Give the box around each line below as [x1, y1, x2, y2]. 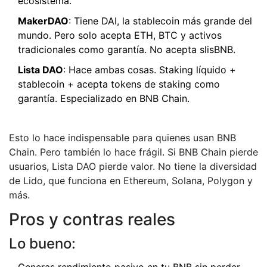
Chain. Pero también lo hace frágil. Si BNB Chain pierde [9, 146, 258, 159]
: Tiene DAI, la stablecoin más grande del [69, 15, 252, 27]
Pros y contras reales [9, 209, 175, 230]
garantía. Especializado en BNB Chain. [18, 92, 190, 105]
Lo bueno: [9, 235, 76, 253]
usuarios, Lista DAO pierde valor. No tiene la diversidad [9, 160, 257, 173]
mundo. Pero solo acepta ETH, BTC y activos [18, 29, 222, 42]
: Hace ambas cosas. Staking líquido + [63, 64, 236, 76]
